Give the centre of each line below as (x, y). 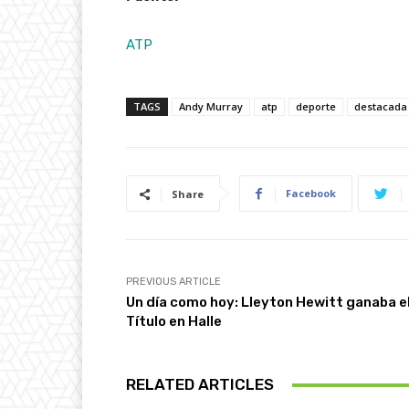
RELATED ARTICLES (200, 385)
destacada (381, 107)
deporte (316, 107)
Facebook (311, 194)
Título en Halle (174, 322)
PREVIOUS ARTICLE (173, 282)
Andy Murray (211, 107)
